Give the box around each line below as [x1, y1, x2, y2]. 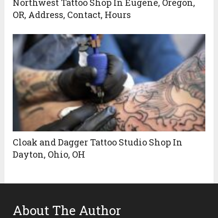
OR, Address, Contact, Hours [13, 9, 131, 21]
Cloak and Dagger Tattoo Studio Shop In [13, 136, 183, 148]
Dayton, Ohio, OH [13, 148, 86, 161]
